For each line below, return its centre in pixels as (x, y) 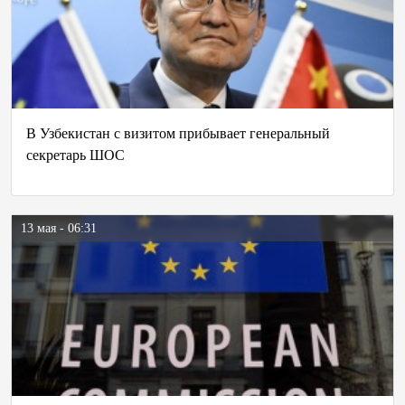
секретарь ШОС (75, 155)
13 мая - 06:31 (59, 228)
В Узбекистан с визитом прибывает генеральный (178, 133)
